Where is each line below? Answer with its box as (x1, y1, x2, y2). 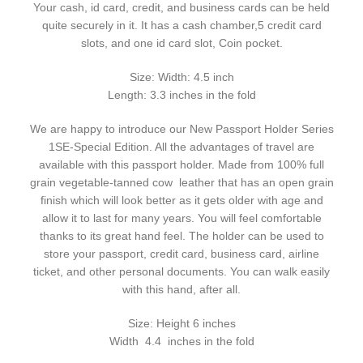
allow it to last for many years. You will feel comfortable (41, 211, 322, 225)
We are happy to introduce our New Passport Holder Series (29, 122, 334, 136)
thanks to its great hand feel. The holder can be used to (39, 229, 324, 243)
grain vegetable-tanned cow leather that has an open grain (29, 176, 334, 190)
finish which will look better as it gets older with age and (40, 194, 323, 207)
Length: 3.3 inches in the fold (107, 88, 256, 102)
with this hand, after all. (122, 283, 241, 297)
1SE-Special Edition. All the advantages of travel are (49, 140, 314, 154)
